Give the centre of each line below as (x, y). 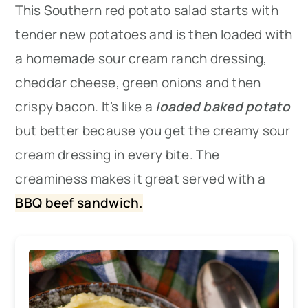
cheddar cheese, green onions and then (138, 82)
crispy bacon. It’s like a (86, 106)
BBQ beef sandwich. (79, 202)
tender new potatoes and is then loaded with (154, 34)
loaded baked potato (223, 106)
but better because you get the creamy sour (153, 130)
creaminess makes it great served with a (141, 178)
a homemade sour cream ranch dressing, (141, 58)
